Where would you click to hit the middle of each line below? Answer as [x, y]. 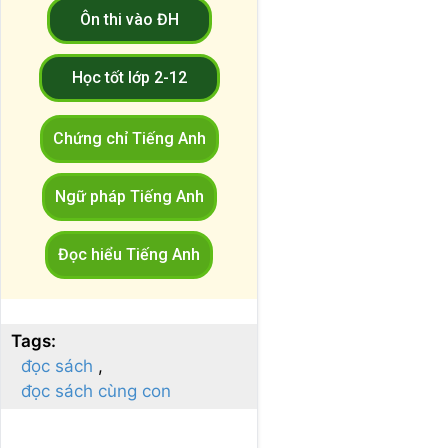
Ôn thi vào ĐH [129, 20]
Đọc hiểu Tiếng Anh [129, 255]
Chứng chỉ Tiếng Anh [129, 139]
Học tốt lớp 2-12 [129, 78]
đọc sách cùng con [96, 391]
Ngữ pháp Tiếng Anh [129, 197]
